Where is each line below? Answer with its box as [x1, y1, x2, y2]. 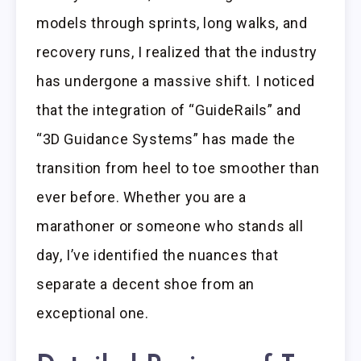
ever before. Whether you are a [36, 189, 247, 206]
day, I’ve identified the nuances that [36, 247, 279, 264]
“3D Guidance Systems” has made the [36, 131, 296, 148]
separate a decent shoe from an [36, 276, 255, 293]
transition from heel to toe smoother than [36, 160, 320, 177]
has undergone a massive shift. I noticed [36, 73, 316, 90]
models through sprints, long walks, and [36, 15, 308, 32]
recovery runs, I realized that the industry [36, 44, 317, 61]
